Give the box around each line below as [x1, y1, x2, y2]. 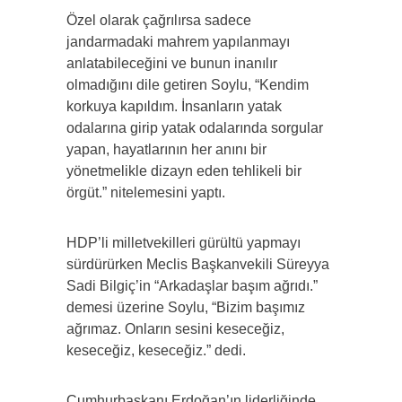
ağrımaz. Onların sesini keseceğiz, [66, 321, 284, 337]
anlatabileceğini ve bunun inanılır [66, 56, 277, 72]
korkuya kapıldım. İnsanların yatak [66, 99, 282, 115]
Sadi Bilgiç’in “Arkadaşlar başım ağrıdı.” [66, 278, 318, 294]
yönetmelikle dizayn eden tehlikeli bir [66, 163, 301, 179]
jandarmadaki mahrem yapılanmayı [66, 34, 290, 50]
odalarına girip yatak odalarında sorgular [66, 120, 323, 136]
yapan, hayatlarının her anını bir [66, 142, 267, 158]
